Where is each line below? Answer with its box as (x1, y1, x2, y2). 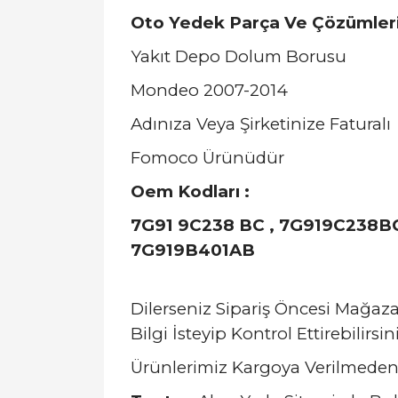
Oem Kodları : (131, 181, 254, 202)
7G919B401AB (131, 240, 255, 260)
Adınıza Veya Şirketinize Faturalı (131, 114, 391, 134)
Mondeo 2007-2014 (131, 80, 288, 100)
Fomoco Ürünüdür (131, 147, 284, 168)
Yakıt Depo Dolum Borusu (131, 46, 346, 67)
